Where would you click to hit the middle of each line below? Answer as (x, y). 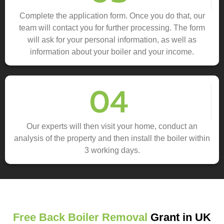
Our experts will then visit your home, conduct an (112, 126)
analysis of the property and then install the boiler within (112, 138)
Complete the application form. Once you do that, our (112, 16)
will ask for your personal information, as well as (112, 40)
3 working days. (112, 150)
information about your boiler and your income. (112, 52)
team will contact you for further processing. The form (112, 28)
